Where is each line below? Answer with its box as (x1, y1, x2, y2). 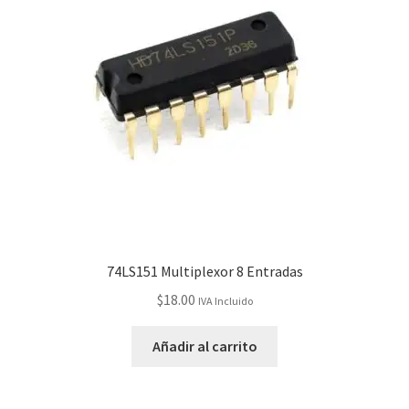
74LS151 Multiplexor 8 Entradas (106, 262, 303, 281)
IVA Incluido (197, 294, 253, 309)
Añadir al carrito (152, 336, 257, 355)
